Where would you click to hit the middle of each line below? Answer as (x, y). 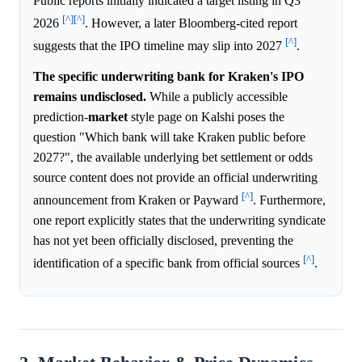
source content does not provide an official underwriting (175, 177)
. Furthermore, (289, 200)
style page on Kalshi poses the (206, 116)
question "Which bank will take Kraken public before (169, 137)
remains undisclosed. (90, 96)
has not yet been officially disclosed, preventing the (163, 241)
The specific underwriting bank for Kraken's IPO (168, 76)
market (108, 116)
